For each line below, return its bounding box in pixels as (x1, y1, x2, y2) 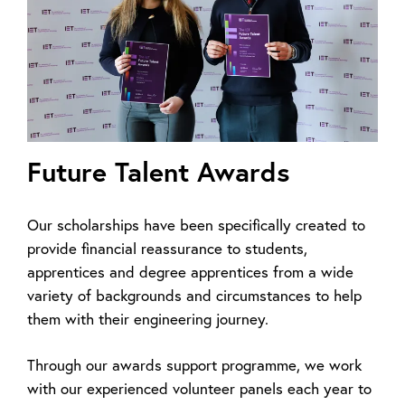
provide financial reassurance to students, (27, 238, 307, 258)
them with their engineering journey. (27, 308, 268, 328)
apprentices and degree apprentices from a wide (27, 261, 353, 281)
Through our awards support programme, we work (27, 354, 362, 374)
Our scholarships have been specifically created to (27, 214, 365, 234)
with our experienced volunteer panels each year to (27, 378, 372, 398)
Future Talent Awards (27, 153, 289, 189)
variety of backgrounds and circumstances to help (27, 285, 362, 305)
